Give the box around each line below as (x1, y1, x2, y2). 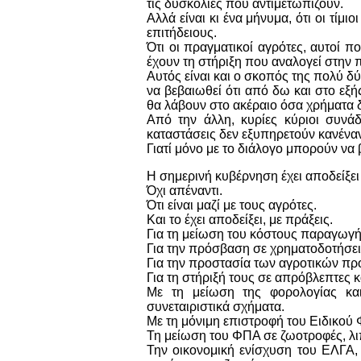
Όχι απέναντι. (147, 183, 222, 197)
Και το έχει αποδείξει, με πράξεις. (147, 212, 333, 226)
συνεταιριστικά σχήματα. (147, 299, 284, 313)
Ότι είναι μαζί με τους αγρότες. (147, 197, 320, 212)
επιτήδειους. (147, 25, 220, 39)
